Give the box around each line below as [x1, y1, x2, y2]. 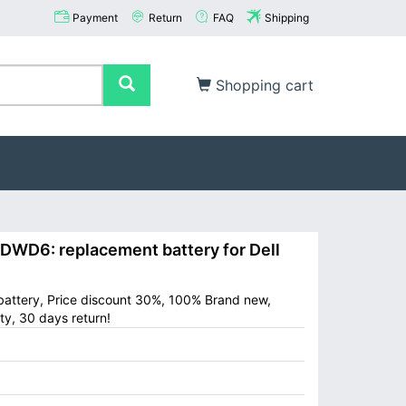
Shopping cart [211, 76, 314, 94]
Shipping [265, 11, 309, 24]
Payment [72, 11, 118, 24]
